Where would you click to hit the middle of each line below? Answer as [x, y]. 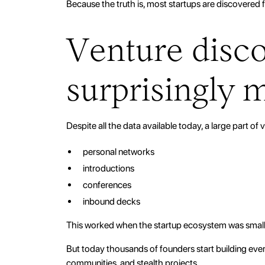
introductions [109, 168]
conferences [107, 185]
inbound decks [112, 201]
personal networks [119, 151]
